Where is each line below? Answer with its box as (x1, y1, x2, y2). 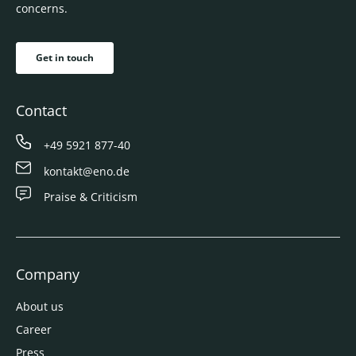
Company (16, 264, 79, 284)
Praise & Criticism (44, 188, 138, 204)
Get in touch (36, 51, 94, 65)
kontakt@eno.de (44, 163, 130, 179)
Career (16, 321, 52, 337)
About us (16, 298, 64, 314)
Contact (16, 101, 67, 121)
